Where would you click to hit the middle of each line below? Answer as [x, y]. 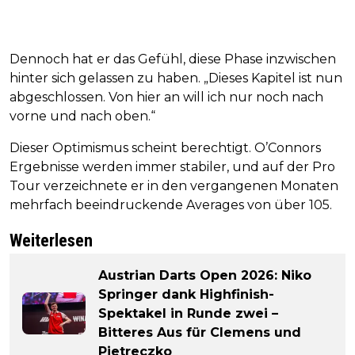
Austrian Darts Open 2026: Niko [205, 275]
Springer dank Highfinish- [186, 294]
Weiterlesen [51, 240]
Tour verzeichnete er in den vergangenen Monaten [174, 185]
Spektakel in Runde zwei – [188, 313]
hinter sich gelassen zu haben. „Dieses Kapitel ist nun [176, 78]
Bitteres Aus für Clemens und [200, 332]
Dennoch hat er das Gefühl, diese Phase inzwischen [173, 59]
